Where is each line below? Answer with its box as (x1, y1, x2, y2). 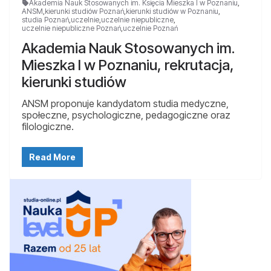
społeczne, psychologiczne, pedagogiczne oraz (22, 109, 230, 122)
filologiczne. (22, 120, 74, 133)
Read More (29, 152, 76, 163)
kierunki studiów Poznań (45, 7, 124, 16)
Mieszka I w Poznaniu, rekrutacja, (22, 56, 234, 74)
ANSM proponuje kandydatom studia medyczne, (22, 97, 229, 110)
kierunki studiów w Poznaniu (126, 7, 218, 16)
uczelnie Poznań (123, 24, 178, 33)
